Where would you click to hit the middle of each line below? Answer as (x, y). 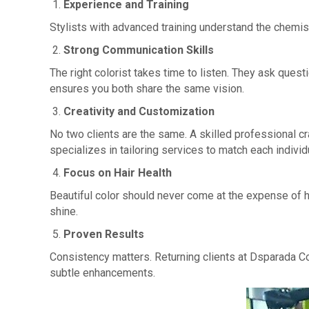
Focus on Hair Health (118, 173)
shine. (64, 211)
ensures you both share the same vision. (147, 89)
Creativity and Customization (139, 111)
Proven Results (104, 234)
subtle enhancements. (102, 273)
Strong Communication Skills (139, 50)
